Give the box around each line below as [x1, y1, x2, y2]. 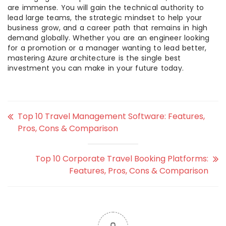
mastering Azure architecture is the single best [8, 52, 181, 63]
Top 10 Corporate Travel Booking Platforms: [35, 152, 208, 164]
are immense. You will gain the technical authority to [8, 2, 204, 13]
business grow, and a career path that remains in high [8, 22, 208, 33]
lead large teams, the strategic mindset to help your [8, 12, 202, 23]
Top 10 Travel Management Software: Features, [18, 110, 205, 122]
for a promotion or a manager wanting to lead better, [8, 42, 207, 53]
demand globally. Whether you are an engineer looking [8, 32, 210, 43]
